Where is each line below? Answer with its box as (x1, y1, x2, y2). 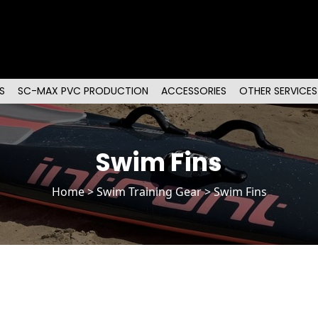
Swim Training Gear (96, 184, 202, 199)
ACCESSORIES (161, 84, 227, 98)
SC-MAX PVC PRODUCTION (18, 84, 149, 98)
